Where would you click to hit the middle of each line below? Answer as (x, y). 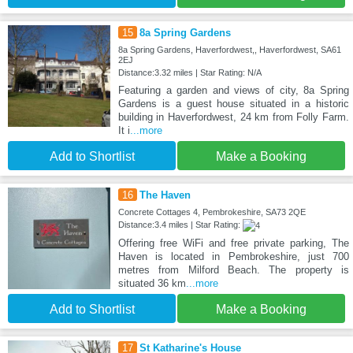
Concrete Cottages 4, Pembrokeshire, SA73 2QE (212, 212)
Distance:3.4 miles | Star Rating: (180, 224)
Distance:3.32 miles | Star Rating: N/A (190, 72)
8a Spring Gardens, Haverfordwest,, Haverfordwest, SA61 (229, 49)
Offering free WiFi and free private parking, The (233, 243)
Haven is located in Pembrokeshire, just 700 (233, 256)
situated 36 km (152, 283)
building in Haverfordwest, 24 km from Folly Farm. (233, 117)
